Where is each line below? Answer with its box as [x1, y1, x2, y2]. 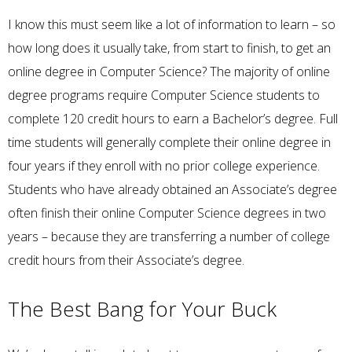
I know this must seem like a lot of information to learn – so [8, 15, 335, 33]
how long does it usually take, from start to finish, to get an [8, 38, 331, 57]
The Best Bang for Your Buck [8, 295, 277, 324]
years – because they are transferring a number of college [8, 227, 330, 245]
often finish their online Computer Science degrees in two [8, 203, 326, 222]
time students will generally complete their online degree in [8, 133, 331, 151]
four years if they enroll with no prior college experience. [8, 156, 320, 174]
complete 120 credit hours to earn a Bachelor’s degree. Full [8, 109, 338, 127]
